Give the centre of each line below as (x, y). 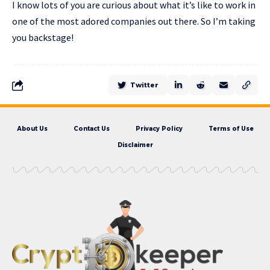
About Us (32, 128)
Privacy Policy (159, 128)
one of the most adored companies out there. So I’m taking (134, 21)
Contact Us (91, 128)
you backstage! (43, 37)
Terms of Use (231, 128)
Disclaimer (135, 145)
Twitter (144, 85)
